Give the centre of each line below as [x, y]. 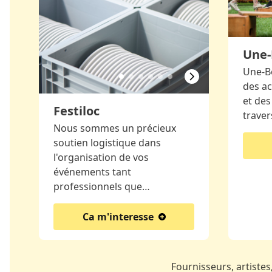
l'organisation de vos [101, 157]
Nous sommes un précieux [115, 128]
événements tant [92, 172]
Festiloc [76, 111]
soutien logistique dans [107, 143]
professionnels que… [102, 186]
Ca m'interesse [118, 217]
